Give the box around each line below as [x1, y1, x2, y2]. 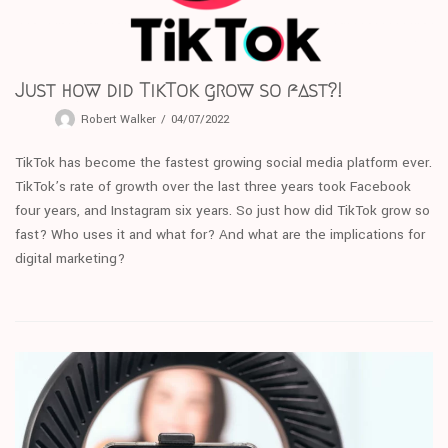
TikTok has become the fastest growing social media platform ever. [15, 153, 432, 173]
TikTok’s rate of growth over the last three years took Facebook [15, 177, 411, 197]
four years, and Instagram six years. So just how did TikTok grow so [15, 201, 430, 221]
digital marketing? [15, 249, 125, 269]
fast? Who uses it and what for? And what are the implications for [15, 225, 425, 245]
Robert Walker [81, 111, 156, 129]
